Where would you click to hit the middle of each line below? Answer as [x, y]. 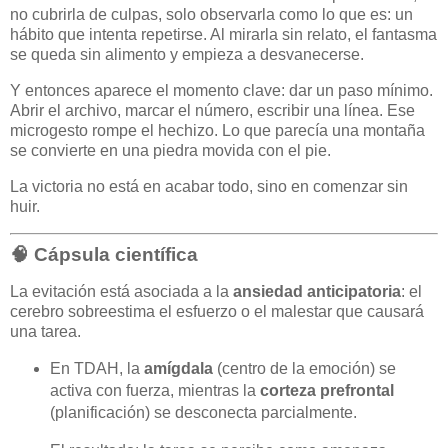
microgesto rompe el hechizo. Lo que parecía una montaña [217, 131]
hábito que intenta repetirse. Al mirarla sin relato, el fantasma [223, 35]
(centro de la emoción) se [304, 369]
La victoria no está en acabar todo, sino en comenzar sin [209, 186]
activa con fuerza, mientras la [154, 391]
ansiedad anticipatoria [317, 292]
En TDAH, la [96, 369]
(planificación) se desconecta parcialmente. [203, 413]
